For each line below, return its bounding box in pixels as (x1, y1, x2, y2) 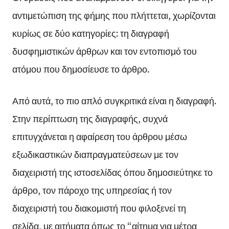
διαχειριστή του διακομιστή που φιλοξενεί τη (12, 201, 186, 215)
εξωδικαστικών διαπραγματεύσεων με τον (12, 147, 178, 161)
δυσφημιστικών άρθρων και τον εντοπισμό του (12, 44, 197, 58)
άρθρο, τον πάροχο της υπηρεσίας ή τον (12, 183, 172, 197)
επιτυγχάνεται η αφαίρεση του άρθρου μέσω (12, 129, 187, 143)
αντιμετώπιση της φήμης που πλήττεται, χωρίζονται (12, 8, 216, 22)
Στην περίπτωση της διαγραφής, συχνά (12, 111, 168, 125)
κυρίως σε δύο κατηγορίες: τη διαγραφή (12, 26, 169, 40)
